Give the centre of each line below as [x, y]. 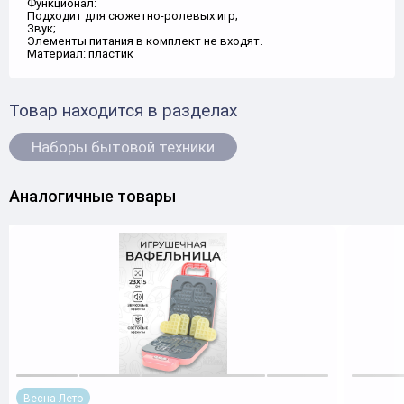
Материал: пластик [80, 54]
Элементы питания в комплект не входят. [145, 41]
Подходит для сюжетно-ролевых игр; [133, 16]
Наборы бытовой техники [123, 147]
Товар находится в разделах [123, 110]
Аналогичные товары [92, 196]
